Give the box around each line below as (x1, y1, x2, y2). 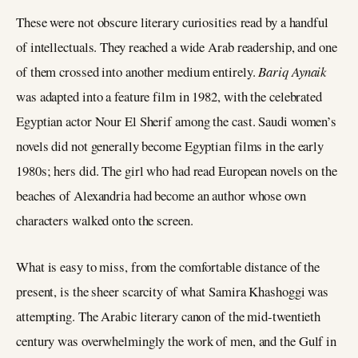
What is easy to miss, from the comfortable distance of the (16, 257, 320, 276)
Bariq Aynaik (258, 62, 327, 81)
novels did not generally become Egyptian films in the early (16, 136, 324, 155)
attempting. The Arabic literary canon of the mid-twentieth (16, 307, 321, 326)
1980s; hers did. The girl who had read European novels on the (16, 161, 337, 180)
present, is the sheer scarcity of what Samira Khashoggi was (16, 282, 329, 301)
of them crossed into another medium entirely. (16, 62, 259, 81)
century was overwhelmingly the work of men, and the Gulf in (16, 332, 337, 351)
